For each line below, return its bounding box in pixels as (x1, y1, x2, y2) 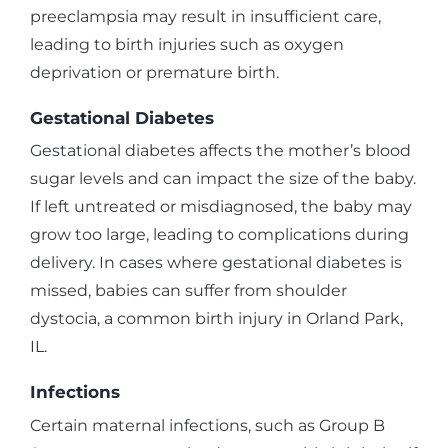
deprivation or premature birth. (30, 62, 279, 82)
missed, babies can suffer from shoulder (30, 281, 347, 301)
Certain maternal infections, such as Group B (30, 415, 385, 435)
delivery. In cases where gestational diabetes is (30, 253, 402, 273)
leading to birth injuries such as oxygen (30, 34, 344, 54)
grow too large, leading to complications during (30, 225, 409, 245)
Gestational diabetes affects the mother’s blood (30, 141, 411, 161)
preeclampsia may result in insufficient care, (30, 6, 381, 26)
